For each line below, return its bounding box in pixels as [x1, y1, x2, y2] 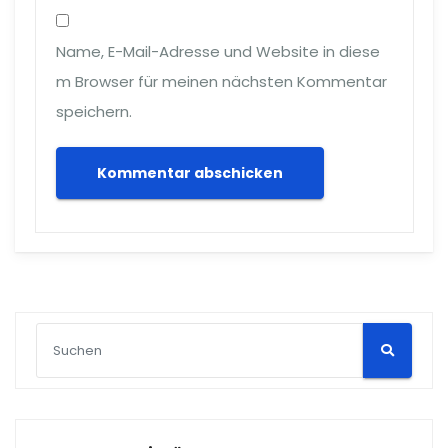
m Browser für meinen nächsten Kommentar [55, 71, 387, 92]
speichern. [55, 101, 132, 122]
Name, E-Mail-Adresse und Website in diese [55, 41, 380, 62]
